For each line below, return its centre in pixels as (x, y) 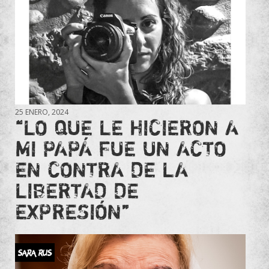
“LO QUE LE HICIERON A (127, 127)
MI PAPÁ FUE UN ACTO (121, 148)
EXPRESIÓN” (72, 211)
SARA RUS (35, 252)
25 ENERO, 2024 (42, 112)
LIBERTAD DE (77, 190)
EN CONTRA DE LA (101, 169)
